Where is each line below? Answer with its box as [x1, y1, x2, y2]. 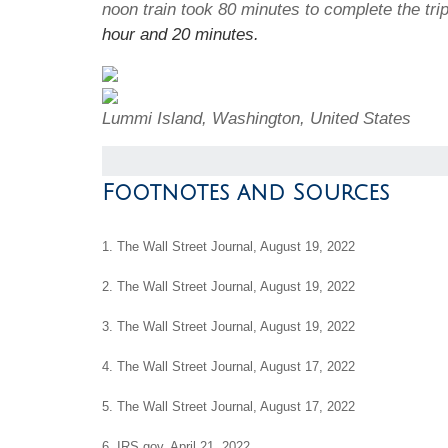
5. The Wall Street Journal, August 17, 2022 [102, 399, 355, 415]
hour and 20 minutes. [102, 24, 259, 44]
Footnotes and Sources [102, 180, 389, 205]
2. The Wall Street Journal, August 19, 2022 [102, 279, 355, 295]
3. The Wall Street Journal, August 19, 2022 [102, 319, 355, 335]
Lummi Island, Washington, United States [102, 108, 411, 128]
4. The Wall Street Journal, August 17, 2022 [102, 359, 355, 375]
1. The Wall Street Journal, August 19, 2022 [102, 239, 355, 255]
